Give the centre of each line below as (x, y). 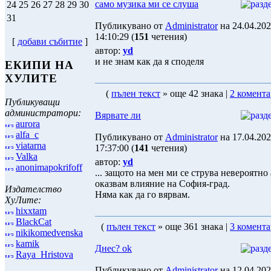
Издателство (33, 189)
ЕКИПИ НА (39, 65)
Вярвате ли (118, 115)
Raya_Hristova (44, 254)
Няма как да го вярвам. (142, 194)
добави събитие (50, 42)
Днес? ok (113, 248)
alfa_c (27, 134)
